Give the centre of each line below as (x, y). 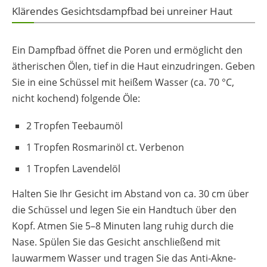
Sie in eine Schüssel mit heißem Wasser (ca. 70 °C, (123, 82)
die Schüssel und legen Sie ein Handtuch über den (124, 210)
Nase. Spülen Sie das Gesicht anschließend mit (116, 242)
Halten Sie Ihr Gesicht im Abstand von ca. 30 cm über (131, 194)
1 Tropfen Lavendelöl (73, 169)
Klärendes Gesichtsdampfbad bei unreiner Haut (122, 11)
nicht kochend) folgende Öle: (76, 98)
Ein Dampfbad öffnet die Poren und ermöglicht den (127, 50)
